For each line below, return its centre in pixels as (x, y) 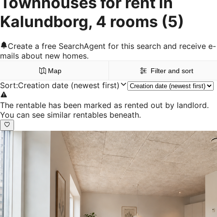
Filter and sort (172, 71)
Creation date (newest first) (69, 85)
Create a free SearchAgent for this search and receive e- (112, 46)
